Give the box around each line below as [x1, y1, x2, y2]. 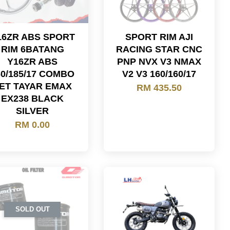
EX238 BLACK [1, 93, 64, 104]
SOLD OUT [15, 205, 50, 213]
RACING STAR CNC [116, 44, 202, 54]
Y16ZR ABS [7, 56, 58, 67]
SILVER [16, 106, 49, 116]
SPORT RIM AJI [125, 32, 193, 42]
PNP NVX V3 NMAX [117, 56, 201, 67]
